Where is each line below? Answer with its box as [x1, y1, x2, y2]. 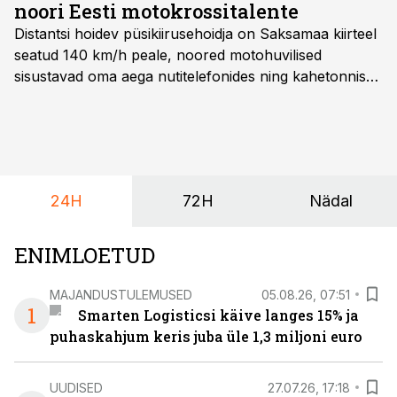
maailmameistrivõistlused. [14, 152, 183, 170]
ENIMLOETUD [14, 241, 155, 269]
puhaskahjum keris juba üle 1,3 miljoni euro [50, 327, 362, 346]
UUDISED [50, 379, 103, 395]
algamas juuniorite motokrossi [14, 131, 214, 149]
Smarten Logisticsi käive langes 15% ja [77, 306, 359, 324]
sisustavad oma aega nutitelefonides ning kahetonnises [14, 67, 381, 85]
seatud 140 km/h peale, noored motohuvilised [14, 46, 322, 64]
